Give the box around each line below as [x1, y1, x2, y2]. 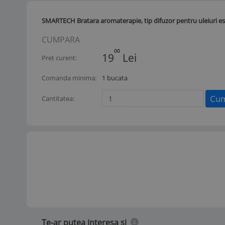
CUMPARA [42, 34, 80, 45]
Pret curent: [42, 53, 77, 62]
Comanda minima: [42, 73, 96, 82]
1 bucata [102, 73, 128, 82]
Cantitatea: [42, 93, 74, 103]
